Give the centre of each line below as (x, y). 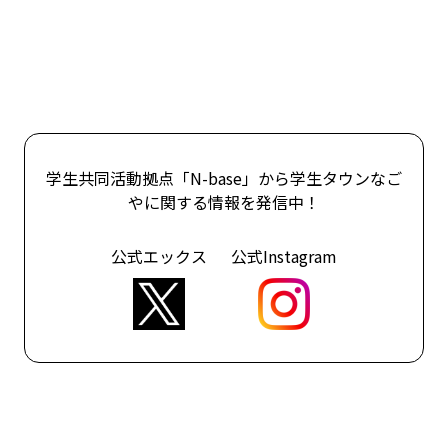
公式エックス (159, 255)
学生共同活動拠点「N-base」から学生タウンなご (224, 177)
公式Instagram (284, 255)
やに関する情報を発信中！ (224, 201)
